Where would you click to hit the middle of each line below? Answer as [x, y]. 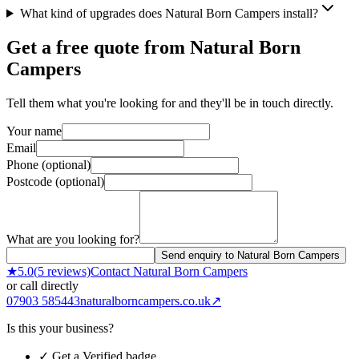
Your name [34, 131]
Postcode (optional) [55, 181]
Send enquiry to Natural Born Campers [250, 255]
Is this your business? [60, 328]
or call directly [42, 285]
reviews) [67, 271]
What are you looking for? [73, 239]
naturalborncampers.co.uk [145, 301]
